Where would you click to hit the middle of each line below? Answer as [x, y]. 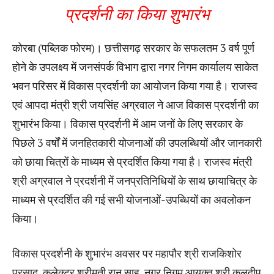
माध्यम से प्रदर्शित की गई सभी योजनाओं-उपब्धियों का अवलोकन [131, 199]
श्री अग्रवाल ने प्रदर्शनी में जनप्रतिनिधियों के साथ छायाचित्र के [135, 180]
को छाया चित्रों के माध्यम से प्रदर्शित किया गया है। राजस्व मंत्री [132, 161]
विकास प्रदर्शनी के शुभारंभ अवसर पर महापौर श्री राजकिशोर [127, 253]
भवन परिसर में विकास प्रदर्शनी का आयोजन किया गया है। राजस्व [135, 85]
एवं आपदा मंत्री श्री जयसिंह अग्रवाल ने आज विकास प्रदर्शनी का [135, 104]
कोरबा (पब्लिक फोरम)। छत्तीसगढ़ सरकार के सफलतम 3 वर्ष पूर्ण [133, 47]
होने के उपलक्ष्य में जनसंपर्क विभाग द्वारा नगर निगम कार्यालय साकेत [135, 66]
